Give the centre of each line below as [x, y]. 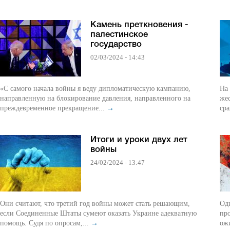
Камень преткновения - [139, 25]
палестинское [119, 35]
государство [116, 45]
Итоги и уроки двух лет [139, 140]
